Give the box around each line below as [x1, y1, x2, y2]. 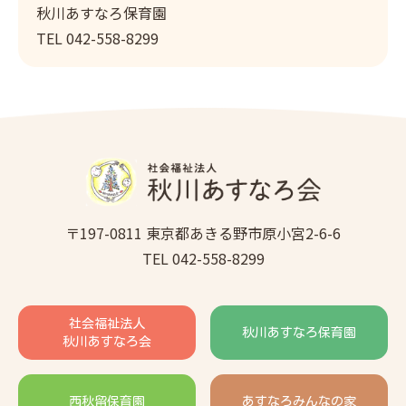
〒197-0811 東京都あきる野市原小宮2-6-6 [65, 222, 341, 245]
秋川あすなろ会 [63, 335, 151, 349]
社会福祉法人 [69, 317, 145, 331]
